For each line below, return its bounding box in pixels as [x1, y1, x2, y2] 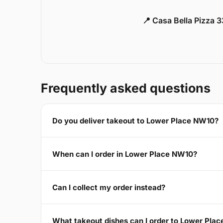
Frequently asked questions [41, 81, 211, 96]
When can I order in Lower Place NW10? [52, 149, 197, 159]
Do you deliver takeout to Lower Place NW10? [52, 115, 219, 125]
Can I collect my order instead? [52, 182, 165, 192]
